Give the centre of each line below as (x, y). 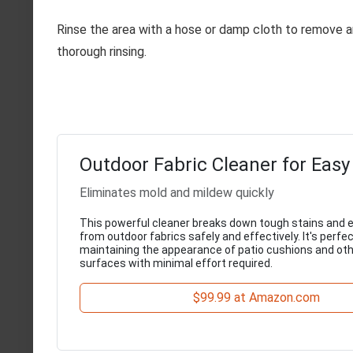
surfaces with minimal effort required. (176, 263)
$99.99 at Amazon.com (256, 297)
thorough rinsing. (102, 51)
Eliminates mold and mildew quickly (177, 192)
